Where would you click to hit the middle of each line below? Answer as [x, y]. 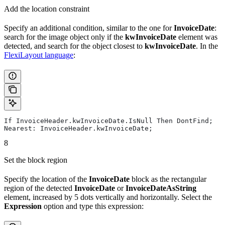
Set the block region [36, 160]
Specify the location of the [46, 179]
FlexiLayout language [39, 55]
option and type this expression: [93, 206]
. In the [207, 46]
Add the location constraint [47, 9]
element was [197, 37]
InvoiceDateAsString [161, 188]
